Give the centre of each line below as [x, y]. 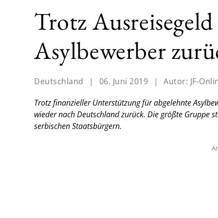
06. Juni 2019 [123, 82]
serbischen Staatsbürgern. [78, 126]
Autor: [177, 82]
